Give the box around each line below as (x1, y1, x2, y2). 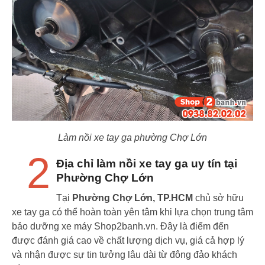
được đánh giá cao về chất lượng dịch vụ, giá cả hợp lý (12, 235, 244, 245)
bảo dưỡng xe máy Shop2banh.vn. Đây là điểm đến (12, 221, 229, 231)
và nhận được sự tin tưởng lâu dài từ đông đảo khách (12, 249, 237, 260)
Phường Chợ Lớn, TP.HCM (72, 192, 193, 203)
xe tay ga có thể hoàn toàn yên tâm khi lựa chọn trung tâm (12, 206, 253, 217)
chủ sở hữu (195, 192, 244, 203)
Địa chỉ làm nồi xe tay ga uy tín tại (56, 157, 237, 170)
